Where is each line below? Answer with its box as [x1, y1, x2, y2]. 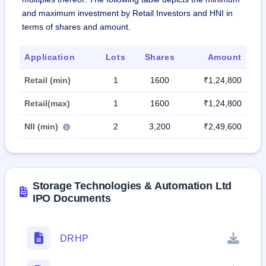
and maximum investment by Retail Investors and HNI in [22, 8, 233, 18]
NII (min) [24, 122, 61, 132]
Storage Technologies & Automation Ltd [32, 180, 232, 192]
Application [24, 52, 75, 62]
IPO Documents [32, 192, 111, 205]
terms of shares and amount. [22, 22, 131, 32]
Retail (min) [24, 75, 71, 85]
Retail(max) [24, 99, 70, 109]
